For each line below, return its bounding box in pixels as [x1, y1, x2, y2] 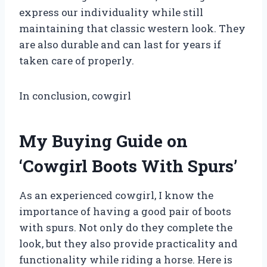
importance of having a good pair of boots [19, 204, 231, 218]
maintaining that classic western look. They [19, 21, 246, 35]
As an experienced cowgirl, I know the [19, 188, 213, 202]
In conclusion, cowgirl [19, 88, 131, 103]
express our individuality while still [19, 5, 203, 19]
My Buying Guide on [19, 129, 188, 152]
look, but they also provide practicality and [19, 236, 238, 250]
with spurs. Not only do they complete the [19, 220, 232, 234]
